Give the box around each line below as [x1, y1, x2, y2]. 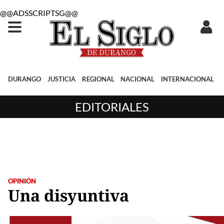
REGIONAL [81, 74, 114, 83]
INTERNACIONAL [161, 74, 214, 83]
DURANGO [8, 74, 41, 83]
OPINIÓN [8, 176, 36, 185]
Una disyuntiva [8, 184, 129, 206]
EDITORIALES [75, 99, 149, 114]
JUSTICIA [47, 74, 75, 83]
